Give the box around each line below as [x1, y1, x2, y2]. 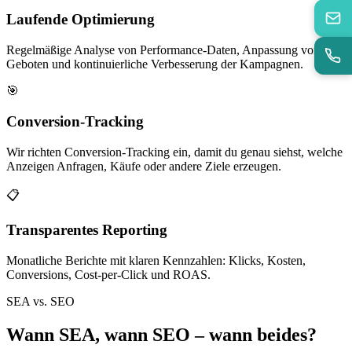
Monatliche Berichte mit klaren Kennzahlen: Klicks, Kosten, [6, 254, 306, 268]
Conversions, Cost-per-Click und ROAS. [6, 268, 211, 282]
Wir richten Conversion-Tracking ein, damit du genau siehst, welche [6, 145, 343, 159]
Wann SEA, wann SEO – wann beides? [6, 324, 317, 345]
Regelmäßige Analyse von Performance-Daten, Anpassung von [6, 43, 320, 57]
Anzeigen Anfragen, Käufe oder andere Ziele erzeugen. [6, 159, 281, 173]
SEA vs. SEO [6, 295, 75, 309]
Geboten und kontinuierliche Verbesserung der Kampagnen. [6, 57, 303, 71]
